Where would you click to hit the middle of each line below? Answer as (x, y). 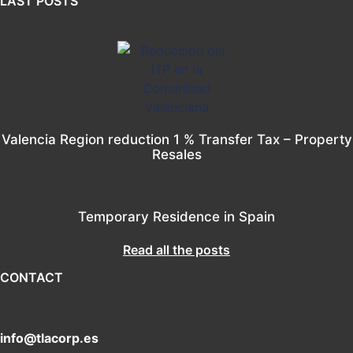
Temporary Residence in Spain (176, 216)
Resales (176, 154)
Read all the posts (176, 249)
